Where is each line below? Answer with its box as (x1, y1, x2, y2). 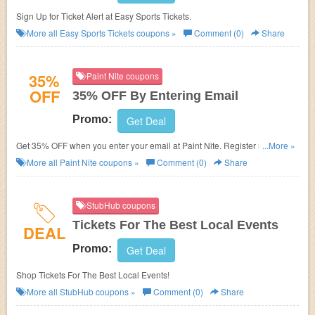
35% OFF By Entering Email (72, 89, 238, 103)
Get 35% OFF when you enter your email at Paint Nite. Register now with (16, 139, 292, 151)
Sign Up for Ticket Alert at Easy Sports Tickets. (16, 10, 191, 22)
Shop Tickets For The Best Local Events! (16, 269, 169, 281)
